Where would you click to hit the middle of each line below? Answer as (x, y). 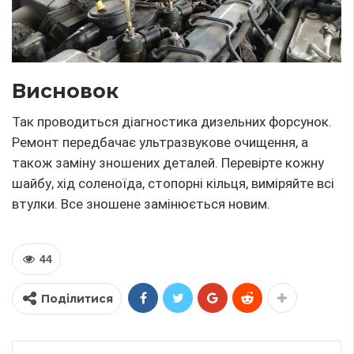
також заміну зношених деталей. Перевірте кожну (168, 163)
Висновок (65, 91)
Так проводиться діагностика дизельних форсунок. (172, 122)
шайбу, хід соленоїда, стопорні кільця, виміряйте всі (173, 184)
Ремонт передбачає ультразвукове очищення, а (160, 143)
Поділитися (77, 299)
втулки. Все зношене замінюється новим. (141, 204)
